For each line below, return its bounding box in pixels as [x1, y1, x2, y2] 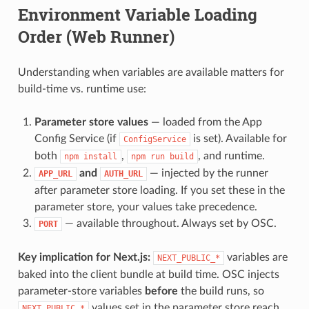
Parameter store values [34, 116, 148, 128]
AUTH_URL [103, 168, 143, 179]
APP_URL [38, 168, 72, 179]
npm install [63, 151, 117, 161]
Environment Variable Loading [17, 3, 257, 26]
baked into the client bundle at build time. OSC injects [17, 268, 279, 280]
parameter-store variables [17, 285, 145, 297]
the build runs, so [177, 285, 264, 297]
